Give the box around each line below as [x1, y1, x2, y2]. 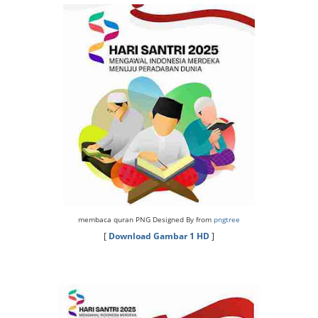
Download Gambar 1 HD [109, 229, 209, 242]
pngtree [214, 214, 240, 224]
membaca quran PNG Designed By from [78, 214, 214, 224]
